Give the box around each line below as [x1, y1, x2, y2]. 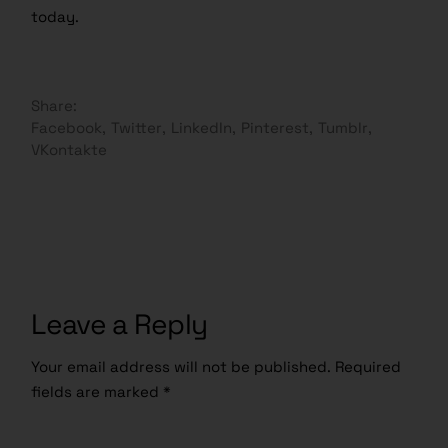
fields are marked [31, 382, 164, 402]
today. [31, 7, 80, 27]
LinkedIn [171, 118, 233, 138]
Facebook [31, 118, 103, 138]
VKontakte [31, 140, 108, 160]
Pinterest [241, 118, 310, 138]
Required [335, 357, 402, 377]
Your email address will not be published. [31, 357, 332, 377]
